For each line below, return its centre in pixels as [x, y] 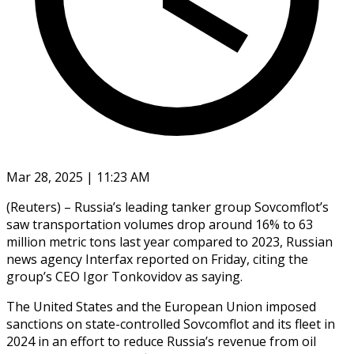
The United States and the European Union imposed [161, 306]
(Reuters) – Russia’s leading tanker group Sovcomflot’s [168, 207]
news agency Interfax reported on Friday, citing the [157, 259]
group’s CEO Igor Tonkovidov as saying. [124, 276]
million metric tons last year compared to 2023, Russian [169, 241]
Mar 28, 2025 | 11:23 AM [78, 177]
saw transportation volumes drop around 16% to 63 [160, 224]
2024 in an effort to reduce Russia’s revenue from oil [161, 341]
